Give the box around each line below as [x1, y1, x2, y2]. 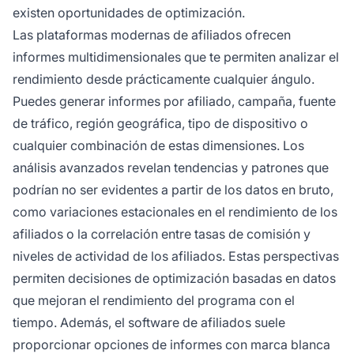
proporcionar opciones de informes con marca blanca [13, 336, 330, 352]
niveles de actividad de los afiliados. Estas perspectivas [13, 247, 339, 264]
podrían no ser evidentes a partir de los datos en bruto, [13, 181, 333, 198]
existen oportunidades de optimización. [13, 4, 245, 21]
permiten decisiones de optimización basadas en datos [13, 269, 336, 286]
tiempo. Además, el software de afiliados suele [13, 314, 285, 330]
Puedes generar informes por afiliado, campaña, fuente [13, 92, 336, 109]
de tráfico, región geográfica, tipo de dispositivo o [13, 115, 308, 131]
